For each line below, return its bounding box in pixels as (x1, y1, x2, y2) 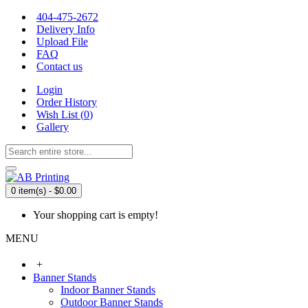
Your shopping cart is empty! (33, 209, 158, 221)
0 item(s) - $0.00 (11, 186, 76, 196)
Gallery (36, 121, 69, 133)
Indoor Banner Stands (60, 284, 155, 296)
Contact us (36, 60, 82, 72)
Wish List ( (36, 109, 84, 120)
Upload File (36, 36, 88, 47)
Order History (36, 96, 97, 108)
